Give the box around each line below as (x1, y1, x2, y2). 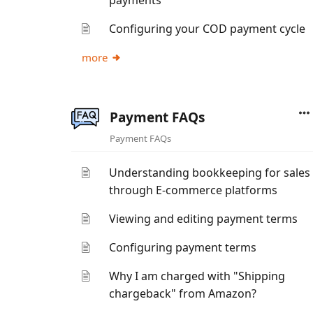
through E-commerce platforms (109, 182, 278, 198)
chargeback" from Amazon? (109, 286, 257, 301)
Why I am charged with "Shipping (109, 268, 286, 284)
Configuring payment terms (109, 240, 257, 255)
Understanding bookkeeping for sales (109, 165, 311, 180)
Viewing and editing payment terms (109, 211, 298, 226)
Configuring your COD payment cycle (109, 21, 306, 36)
